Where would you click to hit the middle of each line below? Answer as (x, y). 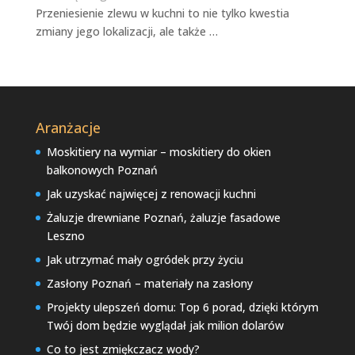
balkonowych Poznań (102, 170)
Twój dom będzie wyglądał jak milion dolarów (165, 326)
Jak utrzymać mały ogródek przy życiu (145, 260)
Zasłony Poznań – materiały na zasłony (149, 284)
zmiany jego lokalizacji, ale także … (126, 32)
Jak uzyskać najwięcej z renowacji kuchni (151, 194)
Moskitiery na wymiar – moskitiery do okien (158, 152)
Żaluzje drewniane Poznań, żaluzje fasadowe (163, 218)
